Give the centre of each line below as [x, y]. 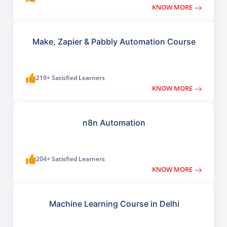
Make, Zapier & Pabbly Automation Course [114, 42]
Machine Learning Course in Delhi [114, 204]
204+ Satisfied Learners [71, 159]
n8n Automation [114, 123]
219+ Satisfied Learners [71, 78]
